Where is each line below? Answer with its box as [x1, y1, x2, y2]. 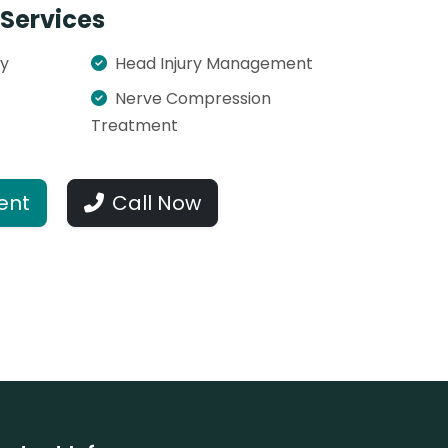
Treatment [91, 114, 178, 137]
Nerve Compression [115, 87, 271, 110]
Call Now [112, 189, 201, 217]
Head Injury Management [115, 52, 313, 75]
